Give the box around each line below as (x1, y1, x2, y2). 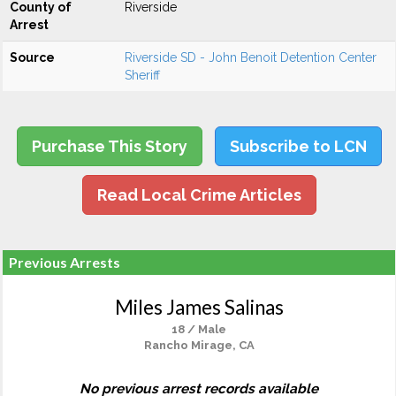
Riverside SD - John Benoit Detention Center (125, 50, 377, 65)
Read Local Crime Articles (96, 186, 301, 204)
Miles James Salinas (114, 295, 284, 319)
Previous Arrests (9, 254, 120, 270)
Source (10, 50, 55, 65)
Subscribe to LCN (229, 137, 367, 156)
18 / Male (171, 323, 226, 336)
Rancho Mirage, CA (143, 339, 255, 352)
